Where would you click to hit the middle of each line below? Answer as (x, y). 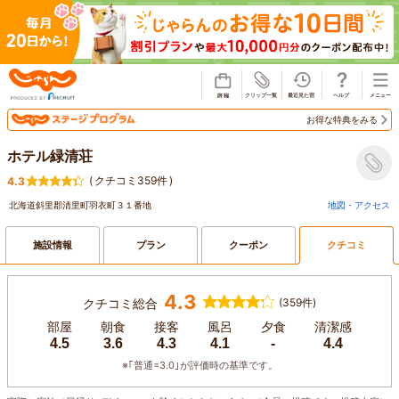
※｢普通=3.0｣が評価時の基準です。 (199, 365)
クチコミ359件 (131, 180)
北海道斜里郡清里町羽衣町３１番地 (80, 204)
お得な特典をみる (342, 119)
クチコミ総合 (120, 303)
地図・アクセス (359, 204)
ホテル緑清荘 (50, 155)
